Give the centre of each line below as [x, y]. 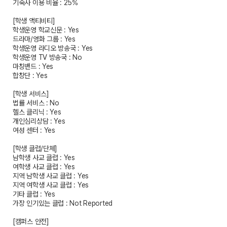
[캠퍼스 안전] [31, 221]
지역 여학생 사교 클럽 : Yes [51, 185]
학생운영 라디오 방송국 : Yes [53, 48]
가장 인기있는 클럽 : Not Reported [63, 203]
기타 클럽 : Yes [34, 194]
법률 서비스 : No [36, 103]
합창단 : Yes [30, 75]
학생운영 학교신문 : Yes [46, 30]
